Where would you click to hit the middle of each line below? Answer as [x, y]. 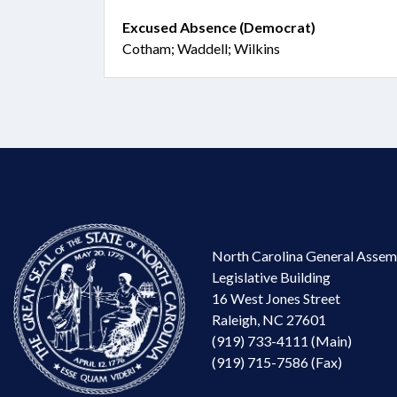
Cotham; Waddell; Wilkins [201, 48]
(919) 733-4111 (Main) [282, 340]
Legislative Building [271, 276]
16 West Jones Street [276, 298]
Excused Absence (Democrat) [219, 27]
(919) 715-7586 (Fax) [277, 362]
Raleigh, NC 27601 [269, 319]
